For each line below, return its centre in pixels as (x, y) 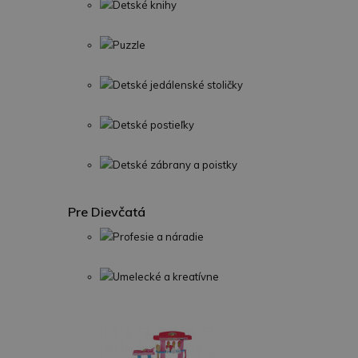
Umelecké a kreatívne (166, 276)
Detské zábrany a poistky (175, 165)
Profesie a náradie (158, 237)
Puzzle (129, 45)
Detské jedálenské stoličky (178, 85)
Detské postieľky (153, 125)
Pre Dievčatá (107, 212)
